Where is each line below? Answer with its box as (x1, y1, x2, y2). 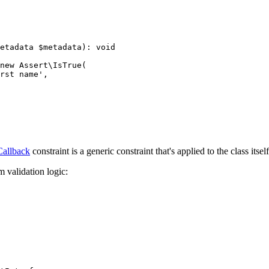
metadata (43, 42, 82, 52)
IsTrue (53, 60, 82, 70)
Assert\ (14, 60, 53, 70)
